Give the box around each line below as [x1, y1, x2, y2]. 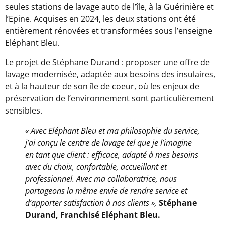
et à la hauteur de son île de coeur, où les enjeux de [5, 80, 199, 92]
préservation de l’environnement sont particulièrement [5, 92, 214, 104]
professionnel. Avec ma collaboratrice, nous [25, 173, 177, 184]
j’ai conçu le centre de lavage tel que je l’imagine [25, 137, 192, 148]
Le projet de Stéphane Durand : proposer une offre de [5, 56, 210, 68]
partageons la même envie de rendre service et [25, 185, 187, 196]
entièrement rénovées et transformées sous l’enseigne [5, 25, 212, 37]
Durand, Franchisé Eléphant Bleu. [25, 209, 160, 220]
